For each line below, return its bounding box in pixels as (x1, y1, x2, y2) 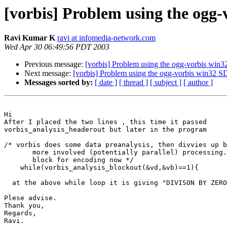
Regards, (4, 209, 36, 217)
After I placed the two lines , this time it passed (4, 118, 211, 126)
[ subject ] (150, 78, 181, 87)
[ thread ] (119, 78, 148, 87)
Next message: (24, 69, 73, 78)
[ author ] (183, 78, 213, 87)
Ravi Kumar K (4, 33, 55, 43)
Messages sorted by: (24, 78, 93, 87)
